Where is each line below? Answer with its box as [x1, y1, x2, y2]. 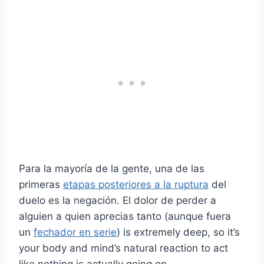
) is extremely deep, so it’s [117, 226, 240, 238]
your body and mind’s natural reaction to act [19, 242, 228, 254]
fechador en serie [34, 226, 117, 238]
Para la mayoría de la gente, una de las [19, 162, 204, 174]
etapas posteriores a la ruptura [63, 178, 209, 190]
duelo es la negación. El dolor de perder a [19, 194, 216, 206]
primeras [19, 178, 63, 190]
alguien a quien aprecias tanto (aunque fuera [19, 210, 231, 222]
